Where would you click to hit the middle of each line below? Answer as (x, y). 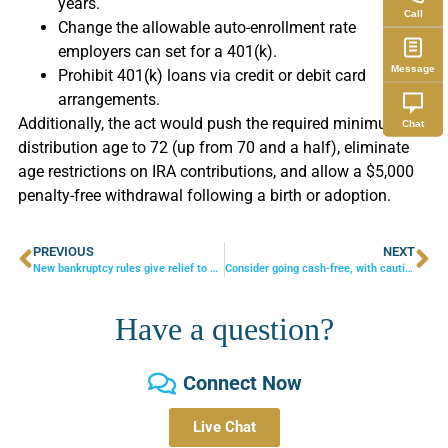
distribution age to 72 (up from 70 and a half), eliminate (213, 147)
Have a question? (224, 329)
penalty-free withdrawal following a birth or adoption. (204, 195)
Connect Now (242, 383)
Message (413, 67)
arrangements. (108, 99)
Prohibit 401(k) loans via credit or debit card (211, 75)
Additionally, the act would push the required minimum (209, 123)
